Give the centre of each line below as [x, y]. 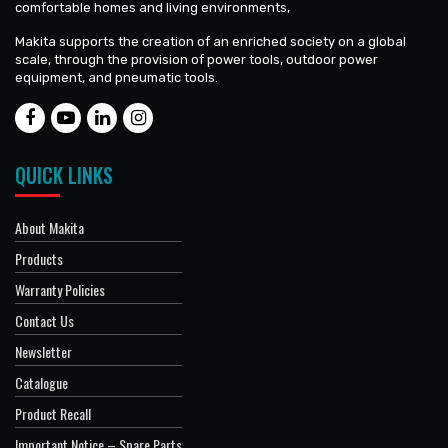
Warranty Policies [60, 290]
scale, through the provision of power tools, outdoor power [196, 60]
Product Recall [53, 414]
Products [39, 259]
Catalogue [41, 383]
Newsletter [43, 352]
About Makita [49, 228]
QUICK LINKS [64, 175]
